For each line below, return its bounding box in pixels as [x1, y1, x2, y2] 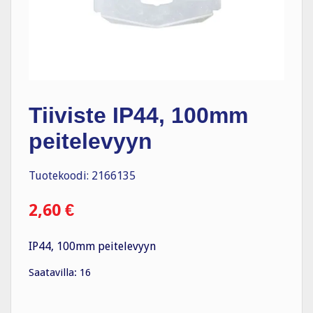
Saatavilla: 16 [29, 266, 91, 279]
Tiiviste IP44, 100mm [29, 102, 248, 128]
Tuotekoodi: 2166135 [29, 169, 136, 183]
